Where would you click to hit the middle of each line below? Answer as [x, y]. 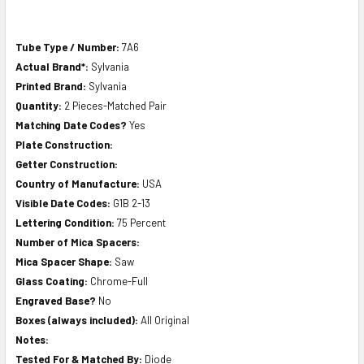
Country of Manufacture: [79, 183]
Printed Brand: [52, 86]
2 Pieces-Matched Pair [115, 105]
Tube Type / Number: [69, 47]
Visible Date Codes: [64, 203]
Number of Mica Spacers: [78, 242]
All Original [165, 320]
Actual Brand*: [53, 66]
